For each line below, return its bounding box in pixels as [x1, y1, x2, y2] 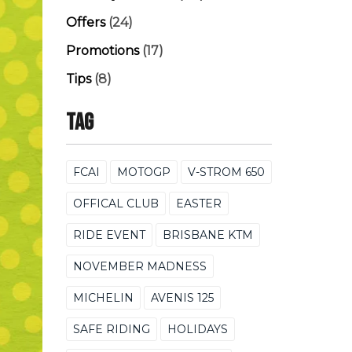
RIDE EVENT [72, 228, 145, 242]
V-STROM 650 [187, 165, 265, 179]
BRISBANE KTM [162, 228, 253, 242]
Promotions [65, 43, 139, 58]
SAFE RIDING [72, 322, 150, 336]
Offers [65, 15, 105, 30]
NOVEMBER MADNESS [72, 259, 207, 273]
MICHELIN [72, 291, 134, 305]
